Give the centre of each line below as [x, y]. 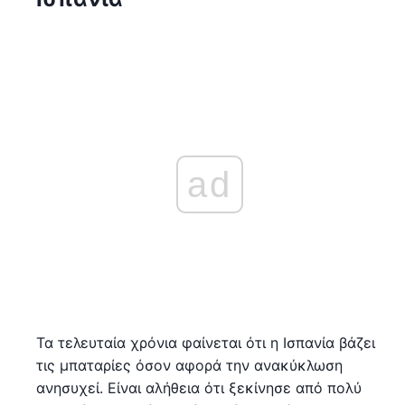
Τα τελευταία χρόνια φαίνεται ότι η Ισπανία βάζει [206, 342]
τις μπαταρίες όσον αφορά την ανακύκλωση [189, 365]
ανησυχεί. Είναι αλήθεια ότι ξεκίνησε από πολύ [199, 387]
